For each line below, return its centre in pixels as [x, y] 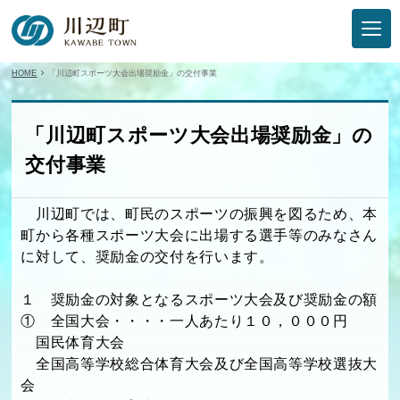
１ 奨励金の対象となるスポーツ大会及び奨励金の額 [200, 299]
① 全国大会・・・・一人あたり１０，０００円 [184, 321]
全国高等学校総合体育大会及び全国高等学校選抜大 [200, 363]
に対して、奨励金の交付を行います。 [147, 256]
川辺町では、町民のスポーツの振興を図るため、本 [200, 213]
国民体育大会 [73, 342]
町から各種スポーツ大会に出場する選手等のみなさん [200, 235]
